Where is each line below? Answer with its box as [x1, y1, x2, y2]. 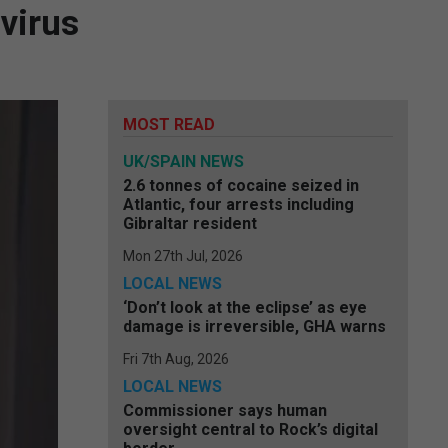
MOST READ [123, 115, 215, 134]
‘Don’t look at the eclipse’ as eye [123, 298, 367, 317]
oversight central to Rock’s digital [123, 420, 378, 439]
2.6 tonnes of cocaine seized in [123, 176, 359, 195]
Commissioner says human [123, 401, 327, 420]
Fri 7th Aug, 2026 [123, 351, 229, 367]
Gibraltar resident [123, 214, 257, 233]
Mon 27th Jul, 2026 [123, 248, 243, 264]
